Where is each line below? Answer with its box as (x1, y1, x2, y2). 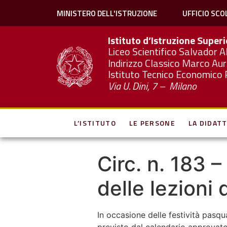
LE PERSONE (129, 118, 175, 128)
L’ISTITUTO (73, 118, 116, 128)
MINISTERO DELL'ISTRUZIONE (56, 7, 157, 19)
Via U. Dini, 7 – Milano (108, 78, 197, 94)
